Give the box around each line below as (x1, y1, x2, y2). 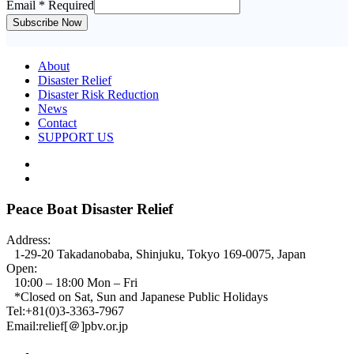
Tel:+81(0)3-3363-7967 (6, 303, 124, 318)
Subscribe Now (13, 17, 81, 29)
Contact (38, 116, 77, 130)
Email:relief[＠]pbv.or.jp (6, 318, 128, 333)
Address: (6, 232, 51, 247)
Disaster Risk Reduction (38, 88, 159, 102)
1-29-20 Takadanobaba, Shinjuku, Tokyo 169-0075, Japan (14, 247, 306, 261)
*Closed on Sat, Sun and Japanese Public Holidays (14, 289, 268, 303)
